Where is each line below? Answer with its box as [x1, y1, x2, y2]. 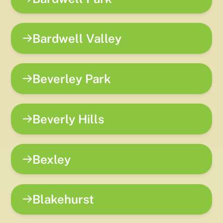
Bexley [32, 152, 71, 166]
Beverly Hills [32, 111, 105, 126]
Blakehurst [32, 192, 95, 207]
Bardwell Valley [32, 31, 122, 46]
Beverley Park [32, 72, 111, 86]
